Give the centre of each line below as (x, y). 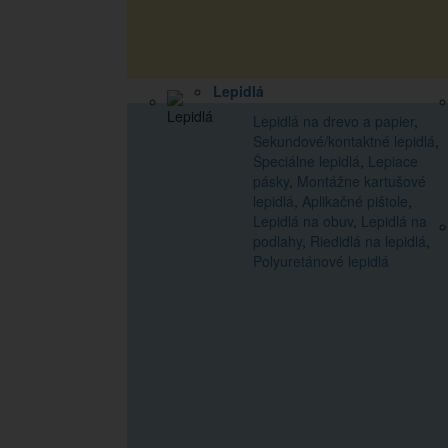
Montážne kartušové (361, 181)
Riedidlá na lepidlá (368, 241)
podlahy (277, 241)
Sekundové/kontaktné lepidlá (344, 141)
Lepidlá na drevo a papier (333, 121)
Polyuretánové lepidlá (321, 261)
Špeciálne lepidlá (306, 161)
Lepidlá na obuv (303, 221)
